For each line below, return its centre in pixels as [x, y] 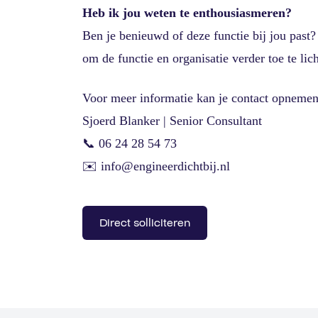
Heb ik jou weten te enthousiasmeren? [187, 13]
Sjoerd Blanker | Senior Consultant [172, 121]
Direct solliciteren [145, 223]
